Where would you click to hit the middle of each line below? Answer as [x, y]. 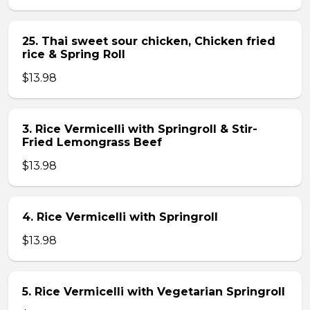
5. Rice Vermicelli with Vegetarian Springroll [154, 292]
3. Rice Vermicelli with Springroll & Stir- [140, 129]
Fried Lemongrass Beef [92, 142]
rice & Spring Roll [74, 54]
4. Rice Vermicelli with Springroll [120, 217]
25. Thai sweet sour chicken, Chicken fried [149, 41]
